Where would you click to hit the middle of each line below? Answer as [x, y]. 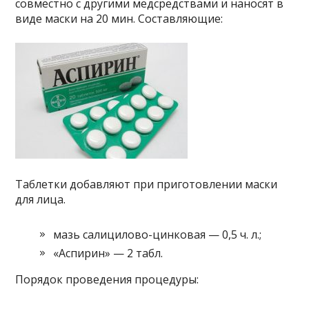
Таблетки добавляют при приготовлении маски [147, 185]
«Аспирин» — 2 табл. [108, 253]
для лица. [41, 200]
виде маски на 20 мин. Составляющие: [119, 19]
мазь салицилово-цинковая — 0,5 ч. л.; [158, 235]
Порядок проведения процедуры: [107, 280]
